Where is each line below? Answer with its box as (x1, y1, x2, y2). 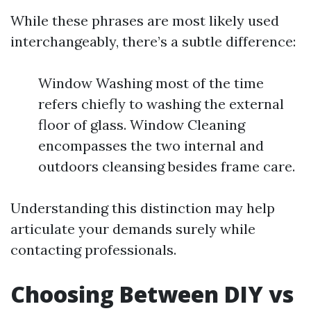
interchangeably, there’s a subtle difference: (10, 33, 296, 50)
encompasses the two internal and (38, 137, 264, 154)
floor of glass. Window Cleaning (38, 116, 245, 133)
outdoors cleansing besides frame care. (38, 158, 295, 175)
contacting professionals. (10, 241, 176, 258)
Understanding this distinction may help (10, 199, 275, 217)
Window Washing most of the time (38, 74, 264, 92)
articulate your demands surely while (10, 220, 255, 237)
